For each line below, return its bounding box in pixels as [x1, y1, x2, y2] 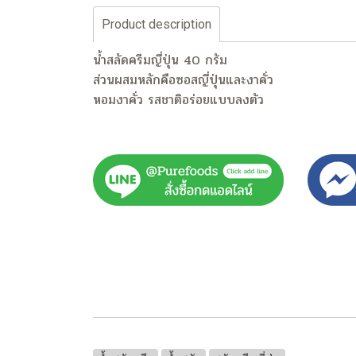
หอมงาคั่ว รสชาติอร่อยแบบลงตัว [93, 90, 264, 110]
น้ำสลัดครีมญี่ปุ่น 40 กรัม [93, 50, 227, 70]
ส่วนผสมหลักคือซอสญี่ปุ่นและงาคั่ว [93, 70, 273, 90]
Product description [102, 17, 211, 32]
